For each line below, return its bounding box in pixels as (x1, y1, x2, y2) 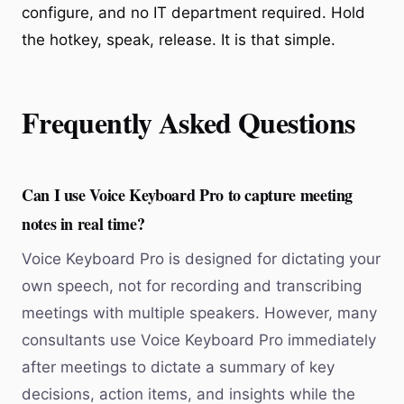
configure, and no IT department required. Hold (22, 3, 365, 22)
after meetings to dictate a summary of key (22, 357, 335, 376)
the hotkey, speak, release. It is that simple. (22, 30, 335, 49)
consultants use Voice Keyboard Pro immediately (22, 330, 376, 349)
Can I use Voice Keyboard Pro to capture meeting (22, 182, 353, 207)
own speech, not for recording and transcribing (22, 276, 362, 295)
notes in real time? (22, 211, 145, 235)
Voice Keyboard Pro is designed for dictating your (22, 249, 381, 268)
